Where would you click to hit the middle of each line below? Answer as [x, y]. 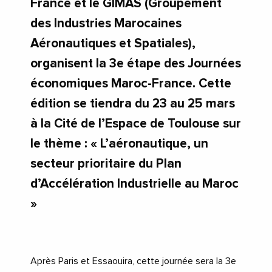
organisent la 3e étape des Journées [136, 64]
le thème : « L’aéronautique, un [119, 144]
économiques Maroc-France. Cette [131, 84]
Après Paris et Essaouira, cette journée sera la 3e [133, 261]
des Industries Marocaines [106, 24]
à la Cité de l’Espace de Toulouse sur [136, 124]
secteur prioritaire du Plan [106, 164]
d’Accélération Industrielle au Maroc [134, 184]
